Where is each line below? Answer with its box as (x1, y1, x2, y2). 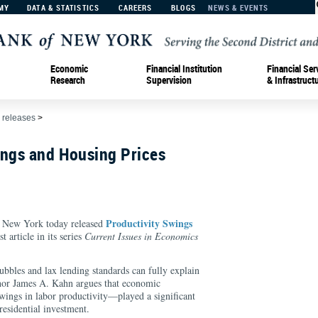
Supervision (146, 72, 192, 87)
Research (50, 72, 85, 87)
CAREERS (118, 2, 153, 13)
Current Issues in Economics (84, 229, 198, 243)
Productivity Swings (106, 216, 192, 231)
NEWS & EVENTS (208, 2, 269, 13)
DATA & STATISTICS (27, 2, 99, 13)
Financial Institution (146, 61, 222, 75)
